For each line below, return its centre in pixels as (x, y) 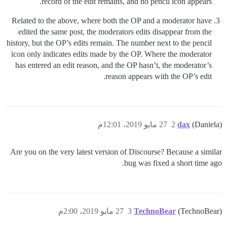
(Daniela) (207, 124)
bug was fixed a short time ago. (173, 163)
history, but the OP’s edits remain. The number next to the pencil (109, 43)
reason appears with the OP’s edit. (159, 76)
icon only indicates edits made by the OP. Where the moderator (111, 54)
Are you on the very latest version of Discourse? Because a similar (116, 152)
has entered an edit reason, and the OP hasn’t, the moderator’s (113, 65)
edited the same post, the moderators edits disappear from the (115, 32)
